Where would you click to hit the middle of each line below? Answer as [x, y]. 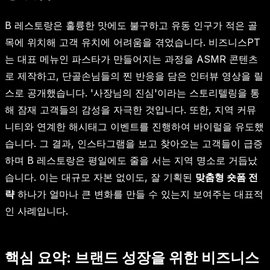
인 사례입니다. [36, 211]
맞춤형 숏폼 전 [227, 177]
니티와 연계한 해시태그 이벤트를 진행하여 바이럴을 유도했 [134, 126]
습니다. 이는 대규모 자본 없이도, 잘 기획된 [100, 177]
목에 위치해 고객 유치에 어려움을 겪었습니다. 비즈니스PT [133, 42]
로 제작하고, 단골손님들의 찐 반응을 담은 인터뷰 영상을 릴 [134, 76]
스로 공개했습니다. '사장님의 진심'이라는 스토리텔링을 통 [132, 93]
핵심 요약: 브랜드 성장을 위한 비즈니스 [132, 257]
